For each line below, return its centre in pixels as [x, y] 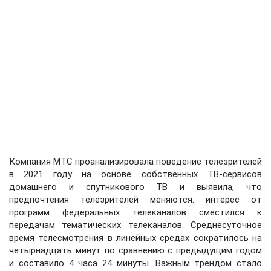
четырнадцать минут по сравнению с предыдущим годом [135, 250]
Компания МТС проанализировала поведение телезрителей [135, 162]
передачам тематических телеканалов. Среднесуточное [135, 225]
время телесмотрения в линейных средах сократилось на [135, 238]
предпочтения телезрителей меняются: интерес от [135, 200]
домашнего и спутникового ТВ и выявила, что [135, 187]
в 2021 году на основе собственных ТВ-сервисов [135, 174]
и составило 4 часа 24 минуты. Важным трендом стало [135, 263]
